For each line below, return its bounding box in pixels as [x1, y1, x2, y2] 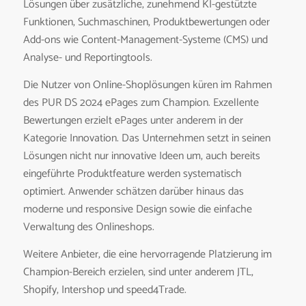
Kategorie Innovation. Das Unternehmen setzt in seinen [23, 129, 270, 148]
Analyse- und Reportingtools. [23, 48, 152, 68]
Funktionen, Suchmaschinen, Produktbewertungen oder [23, 13, 270, 32]
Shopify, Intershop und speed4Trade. [23, 280, 186, 299]
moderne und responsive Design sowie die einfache [23, 200, 252, 219]
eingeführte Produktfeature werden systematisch [23, 165, 242, 184]
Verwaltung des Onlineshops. [23, 218, 154, 237]
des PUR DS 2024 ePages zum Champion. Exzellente [23, 94, 259, 113]
